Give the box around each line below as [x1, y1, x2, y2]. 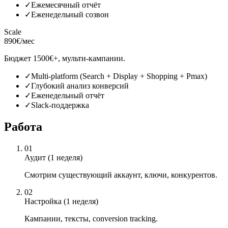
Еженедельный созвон [31, 10, 109, 19]
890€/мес [4, 37, 35, 46]
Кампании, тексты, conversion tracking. [24, 214, 158, 223]
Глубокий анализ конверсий [31, 81, 129, 91]
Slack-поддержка [31, 101, 89, 110]
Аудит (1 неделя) [24, 153, 82, 162]
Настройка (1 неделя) [24, 197, 98, 206]
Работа [4, 120, 42, 134]
